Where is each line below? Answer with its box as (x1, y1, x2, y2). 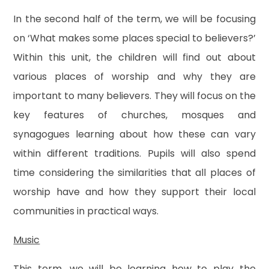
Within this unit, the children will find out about (13, 50, 256, 64)
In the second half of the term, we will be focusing (13, 11, 256, 26)
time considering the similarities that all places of (13, 165, 256, 180)
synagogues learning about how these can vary (13, 127, 256, 141)
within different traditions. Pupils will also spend (13, 146, 256, 160)
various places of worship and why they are (13, 69, 256, 83)
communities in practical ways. (13, 204, 159, 218)
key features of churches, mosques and (13, 107, 256, 122)
